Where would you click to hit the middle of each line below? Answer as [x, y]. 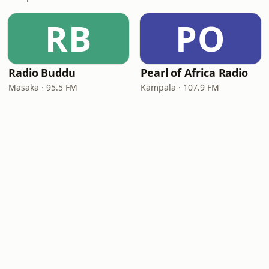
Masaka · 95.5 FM [43, 87]
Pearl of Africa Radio [195, 73]
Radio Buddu [42, 73]
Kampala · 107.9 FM [180, 87]
